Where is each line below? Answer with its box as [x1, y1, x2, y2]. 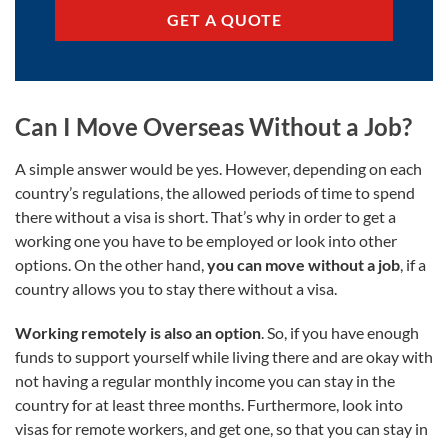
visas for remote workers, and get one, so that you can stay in [15, 418, 428, 438]
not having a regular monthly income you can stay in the [15, 370, 395, 390]
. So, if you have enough [261, 322, 419, 342]
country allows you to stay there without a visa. [15, 278, 337, 298]
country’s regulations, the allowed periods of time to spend [15, 182, 415, 202]
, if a [400, 254, 426, 274]
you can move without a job [207, 254, 400, 274]
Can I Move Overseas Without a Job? [15, 111, 412, 141]
